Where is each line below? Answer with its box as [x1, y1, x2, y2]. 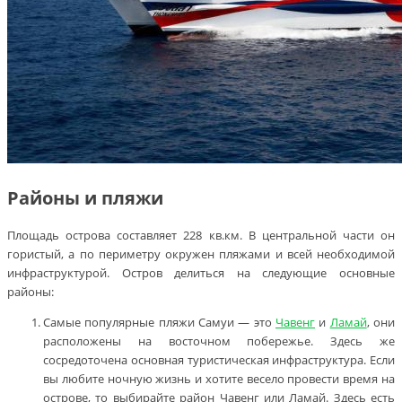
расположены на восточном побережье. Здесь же [43, 332, 395, 349]
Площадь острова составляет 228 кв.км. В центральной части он [7, 226, 395, 243]
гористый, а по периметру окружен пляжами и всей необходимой [7, 245, 395, 262]
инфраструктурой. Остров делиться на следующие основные [7, 264, 395, 281]
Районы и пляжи [7, 185, 163, 210]
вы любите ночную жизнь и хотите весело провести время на [43, 370, 395, 387]
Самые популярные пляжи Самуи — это [43, 313, 275, 330]
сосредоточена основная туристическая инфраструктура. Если [43, 351, 395, 368]
